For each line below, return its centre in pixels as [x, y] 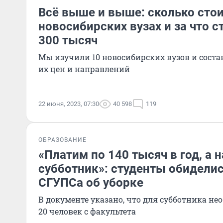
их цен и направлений [84, 69]
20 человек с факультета [87, 211]
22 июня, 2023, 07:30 [69, 104]
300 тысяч [68, 40]
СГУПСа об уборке [91, 183]
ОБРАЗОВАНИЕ [62, 140]
